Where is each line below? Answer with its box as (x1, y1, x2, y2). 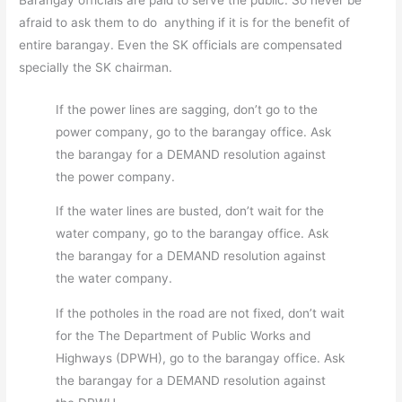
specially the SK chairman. (19, 59, 173, 74)
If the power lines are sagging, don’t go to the (56, 101, 319, 117)
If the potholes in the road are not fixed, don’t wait (56, 306, 345, 321)
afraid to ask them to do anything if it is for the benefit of (19, 14, 351, 30)
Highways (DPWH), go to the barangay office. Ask (56, 351, 345, 366)
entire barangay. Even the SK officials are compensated (19, 37, 343, 52)
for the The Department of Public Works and (56, 328, 311, 344)
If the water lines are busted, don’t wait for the (56, 204, 325, 219)
